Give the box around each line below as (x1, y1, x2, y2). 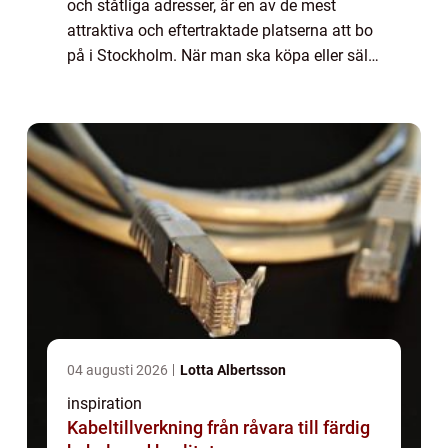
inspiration (67, 394, 142, 414)
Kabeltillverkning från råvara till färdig (67, 417, 207, 439)
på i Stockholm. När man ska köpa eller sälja (67, 46, 381, 66)
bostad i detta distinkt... (67, 71, 232, 91)
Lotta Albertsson (180, 362, 286, 379)
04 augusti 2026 (67, 362, 171, 379)
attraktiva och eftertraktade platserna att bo (67, 21, 373, 41)
